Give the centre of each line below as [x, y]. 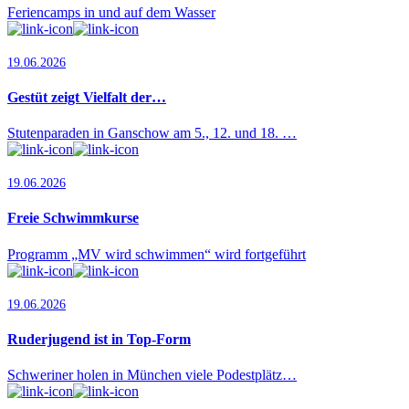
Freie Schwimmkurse [73, 218]
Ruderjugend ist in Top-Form [99, 339]
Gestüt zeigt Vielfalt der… [87, 97]
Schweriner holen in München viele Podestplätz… [152, 375]
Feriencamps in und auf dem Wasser [111, 12]
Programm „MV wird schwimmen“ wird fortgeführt [157, 254]
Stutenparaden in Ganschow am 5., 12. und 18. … [152, 133]
